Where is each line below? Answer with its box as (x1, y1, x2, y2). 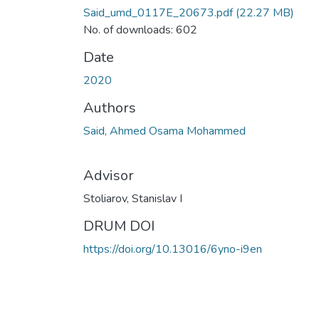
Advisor (83, 165, 134, 185)
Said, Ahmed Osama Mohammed (83, 122, 246, 139)
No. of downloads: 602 (83, 21, 197, 38)
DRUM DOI (83, 216, 155, 236)
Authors (83, 98, 136, 117)
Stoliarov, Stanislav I (83, 190, 182, 206)
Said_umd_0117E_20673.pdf (83, 4, 233, 21)
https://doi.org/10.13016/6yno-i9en (83, 241, 262, 257)
